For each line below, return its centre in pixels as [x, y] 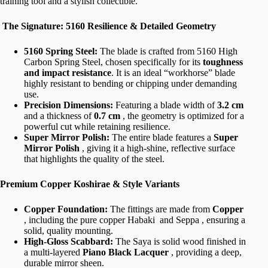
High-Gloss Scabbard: [68, 242]
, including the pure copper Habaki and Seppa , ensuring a [135, 220]
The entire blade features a [162, 138]
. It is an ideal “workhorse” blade [173, 73]
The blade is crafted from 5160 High [167, 51]
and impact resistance [68, 73]
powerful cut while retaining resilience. [97, 127]
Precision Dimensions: [68, 105]
